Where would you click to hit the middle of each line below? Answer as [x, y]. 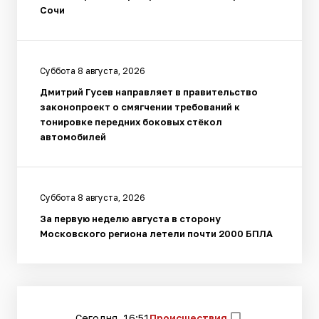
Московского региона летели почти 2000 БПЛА [156, 234]
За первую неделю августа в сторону [130, 219]
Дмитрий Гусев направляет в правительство [149, 92]
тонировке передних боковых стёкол [131, 122]
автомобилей [73, 137]
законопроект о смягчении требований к [140, 107]
